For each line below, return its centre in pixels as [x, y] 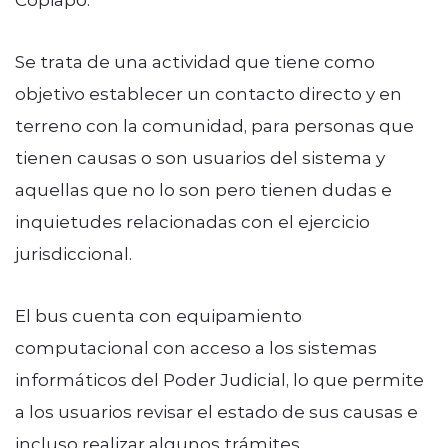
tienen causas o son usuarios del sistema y [200, 156]
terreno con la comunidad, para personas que [214, 124]
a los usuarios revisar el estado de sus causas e [216, 410]
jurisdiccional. [73, 252]
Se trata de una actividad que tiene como [195, 60]
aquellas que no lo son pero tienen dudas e [203, 188]
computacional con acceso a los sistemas [196, 346]
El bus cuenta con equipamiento [158, 314]
